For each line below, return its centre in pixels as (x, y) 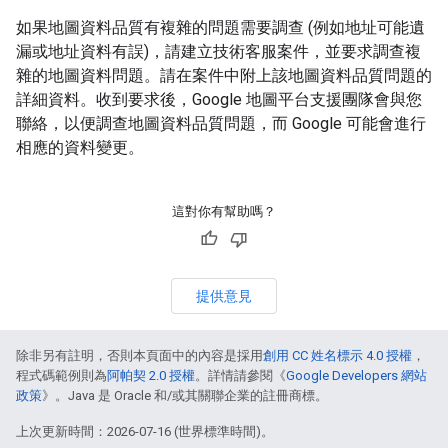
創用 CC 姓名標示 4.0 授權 (337, 355)
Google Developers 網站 (356, 375)
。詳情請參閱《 (240, 375)
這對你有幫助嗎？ (224, 211)
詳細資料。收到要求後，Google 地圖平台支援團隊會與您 (219, 99)
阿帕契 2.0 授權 (151, 375)
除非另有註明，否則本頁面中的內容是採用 (139, 355)
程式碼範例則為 (61, 375)
